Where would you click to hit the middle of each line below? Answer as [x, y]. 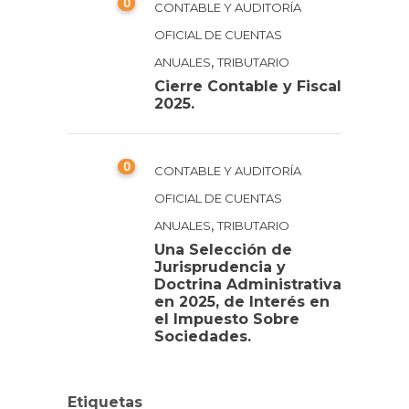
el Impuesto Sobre [227, 319]
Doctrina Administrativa [248, 284]
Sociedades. [203, 336]
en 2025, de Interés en [242, 302]
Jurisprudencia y [220, 267]
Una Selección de [223, 250]
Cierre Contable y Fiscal [248, 86]
